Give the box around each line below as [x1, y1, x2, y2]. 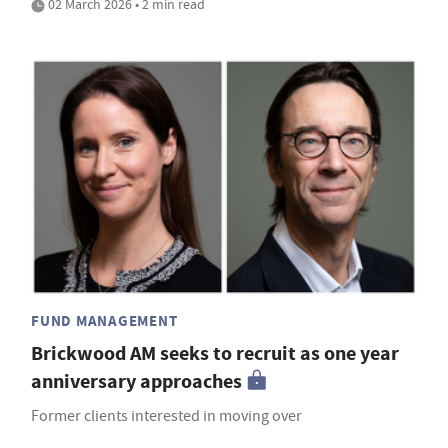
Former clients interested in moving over [31, 405, 302, 426]
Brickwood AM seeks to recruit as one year [31, 339, 399, 367]
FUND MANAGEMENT [31, 310, 178, 331]
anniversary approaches [31, 367, 242, 395]
